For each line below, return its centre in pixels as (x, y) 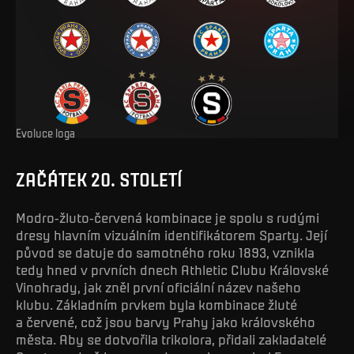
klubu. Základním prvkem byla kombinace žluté (156, 304)
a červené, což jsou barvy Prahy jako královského (166, 321)
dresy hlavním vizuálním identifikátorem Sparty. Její (171, 234)
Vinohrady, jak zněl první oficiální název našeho (158, 286)
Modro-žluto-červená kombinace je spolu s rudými (168, 217)
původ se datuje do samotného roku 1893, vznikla (165, 252)
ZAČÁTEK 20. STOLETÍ (99, 180)
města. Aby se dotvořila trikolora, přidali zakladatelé (171, 339)
